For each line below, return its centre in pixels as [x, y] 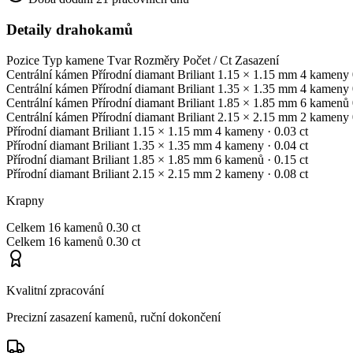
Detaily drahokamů [70, 30]
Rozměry [157, 60]
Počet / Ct [207, 60]
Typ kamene [73, 60]
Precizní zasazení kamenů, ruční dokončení [113, 317]
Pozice [23, 60]
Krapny [25, 200]
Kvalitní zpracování [55, 290]
